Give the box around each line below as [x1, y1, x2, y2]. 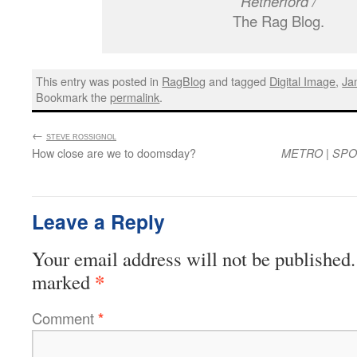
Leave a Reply [32, 206, 165, 236]
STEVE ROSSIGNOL [46, 132, 116, 141]
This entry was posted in [36, 73, 163, 90]
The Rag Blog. [233, 10, 324, 31]
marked [32, 268, 95, 295]
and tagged [206, 73, 270, 90]
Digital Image [269, 73, 336, 90]
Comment [32, 307, 98, 328]
